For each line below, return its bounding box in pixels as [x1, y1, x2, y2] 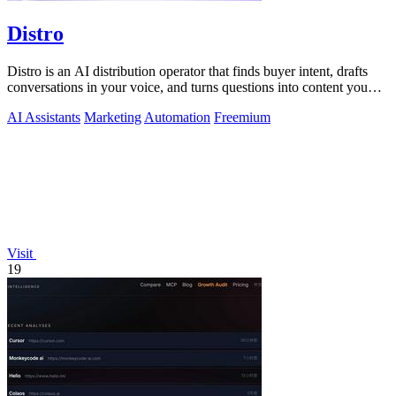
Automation [144, 109, 210, 125]
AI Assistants [7, 109, 80, 125]
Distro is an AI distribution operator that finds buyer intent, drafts [7, 63, 368, 79]
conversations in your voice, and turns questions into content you [7, 79, 368, 95]
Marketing [84, 109, 141, 125]
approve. [7, 95, 56, 110]
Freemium [214, 109, 270, 125]
